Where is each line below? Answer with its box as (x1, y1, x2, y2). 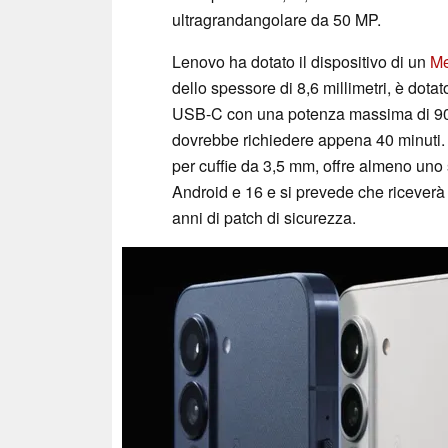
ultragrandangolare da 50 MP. (172, 7, 381, 31)
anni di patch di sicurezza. (172, 205, 356, 229)
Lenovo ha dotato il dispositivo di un (172, 49, 430, 73)
